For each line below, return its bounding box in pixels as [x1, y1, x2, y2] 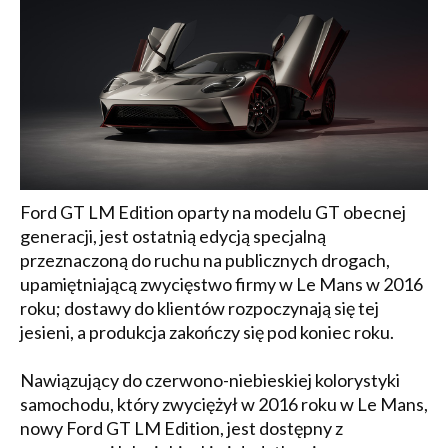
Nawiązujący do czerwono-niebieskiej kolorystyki [20, 368, 400, 391]
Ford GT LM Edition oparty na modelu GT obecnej [20, 200, 406, 223]
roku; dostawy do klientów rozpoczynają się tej [20, 296, 379, 319]
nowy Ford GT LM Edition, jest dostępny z [20, 416, 343, 439]
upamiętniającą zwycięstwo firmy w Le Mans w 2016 [20, 272, 423, 295]
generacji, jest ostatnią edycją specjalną [20, 224, 326, 247]
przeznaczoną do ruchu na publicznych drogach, [20, 248, 390, 271]
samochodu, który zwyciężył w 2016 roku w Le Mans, [20, 392, 428, 415]
